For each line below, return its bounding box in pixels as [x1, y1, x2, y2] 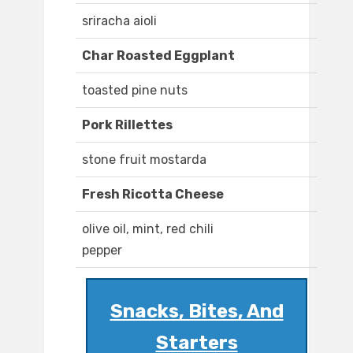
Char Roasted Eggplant [82, 48, 235, 64]
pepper [82, 243, 122, 258]
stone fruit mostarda [82, 152, 206, 168]
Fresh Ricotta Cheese [82, 187, 224, 203]
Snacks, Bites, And [110, 300, 284, 323]
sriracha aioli [82, 13, 157, 29]
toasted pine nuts [82, 83, 188, 98]
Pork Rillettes [82, 117, 173, 133]
